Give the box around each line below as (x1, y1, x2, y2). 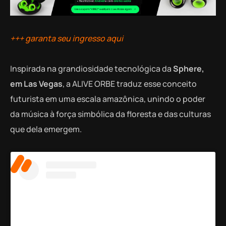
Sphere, (173, 63, 204, 74)
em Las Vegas (10, 78, 63, 89)
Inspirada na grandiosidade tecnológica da (10, 63, 173, 74)
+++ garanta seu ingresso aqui (10, 32, 123, 44)
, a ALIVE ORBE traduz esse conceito (63, 78, 197, 89)
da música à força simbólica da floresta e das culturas (10, 108, 211, 120)
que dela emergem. (10, 123, 82, 135)
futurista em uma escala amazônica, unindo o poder (10, 93, 205, 104)
